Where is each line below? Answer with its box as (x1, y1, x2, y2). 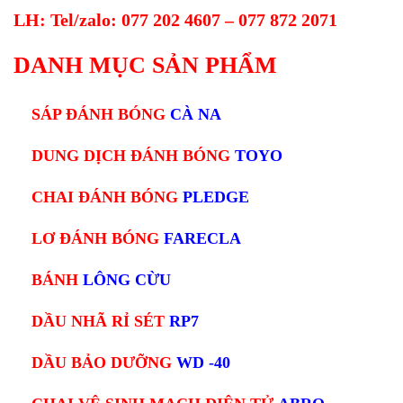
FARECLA (164, 229, 241, 248)
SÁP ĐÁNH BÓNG (31, 105, 166, 124)
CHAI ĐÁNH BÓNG (31, 188, 178, 207)
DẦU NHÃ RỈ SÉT (31, 312, 169, 331)
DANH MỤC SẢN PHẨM (13, 52, 277, 79)
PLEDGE (178, 188, 249, 207)
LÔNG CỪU (83, 271, 171, 290)
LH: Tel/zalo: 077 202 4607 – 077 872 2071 (13, 10, 337, 31)
